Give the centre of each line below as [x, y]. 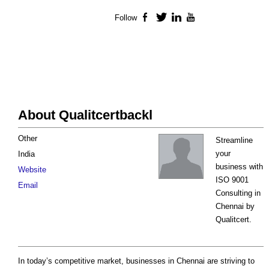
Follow [126, 18]
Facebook [170, 18]
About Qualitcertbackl [85, 115]
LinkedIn [198, 18]
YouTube [213, 18]
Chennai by [235, 207]
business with [239, 167]
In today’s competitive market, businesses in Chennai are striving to [136, 261]
